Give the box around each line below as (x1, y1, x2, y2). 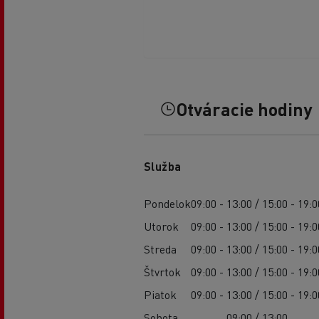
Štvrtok (143, 263, 181, 279)
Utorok (143, 218, 179, 234)
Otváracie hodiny (176, 97, 312, 120)
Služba (143, 158, 182, 174)
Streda (143, 241, 177, 256)
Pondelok (143, 195, 191, 211)
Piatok (143, 286, 177, 302)
